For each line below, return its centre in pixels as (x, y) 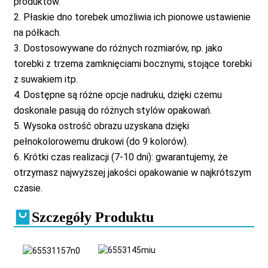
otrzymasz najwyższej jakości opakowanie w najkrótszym (132, 173)
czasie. (28, 188)
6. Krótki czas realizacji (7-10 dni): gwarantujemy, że (121, 157)
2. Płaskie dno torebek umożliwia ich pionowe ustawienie (132, 17)
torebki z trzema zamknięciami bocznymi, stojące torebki (133, 64)
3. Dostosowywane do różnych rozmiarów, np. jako (118, 48)
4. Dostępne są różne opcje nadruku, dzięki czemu (118, 95)
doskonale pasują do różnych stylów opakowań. (112, 110)
